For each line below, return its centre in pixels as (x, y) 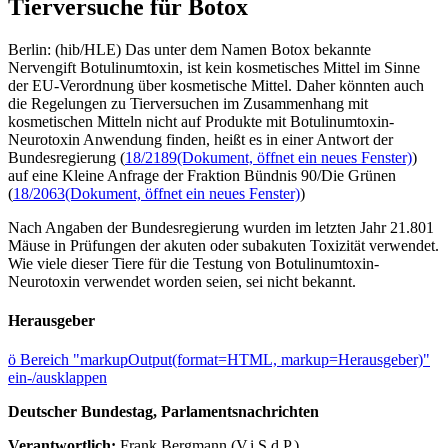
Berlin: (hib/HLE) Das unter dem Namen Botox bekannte (189, 49)
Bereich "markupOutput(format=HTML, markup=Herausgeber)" (225, 360)
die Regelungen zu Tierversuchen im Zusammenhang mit (188, 103)
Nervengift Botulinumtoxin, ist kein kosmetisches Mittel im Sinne (214, 67)
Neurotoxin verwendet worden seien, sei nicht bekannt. (182, 281)
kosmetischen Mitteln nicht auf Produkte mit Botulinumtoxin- (201, 121)
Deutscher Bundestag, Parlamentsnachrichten (163, 412)
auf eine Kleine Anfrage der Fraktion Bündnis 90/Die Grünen (202, 175)
